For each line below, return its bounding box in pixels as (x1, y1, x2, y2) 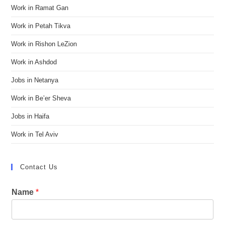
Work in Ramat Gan (11, 4, 69, 12)
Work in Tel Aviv (11, 130, 59, 138)
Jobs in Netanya (11, 76, 59, 84)
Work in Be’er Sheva (11, 94, 71, 102)
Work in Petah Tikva (11, 22, 71, 30)
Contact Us (20, 163, 58, 171)
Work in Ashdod (11, 58, 57, 66)
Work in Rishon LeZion (11, 40, 77, 48)
